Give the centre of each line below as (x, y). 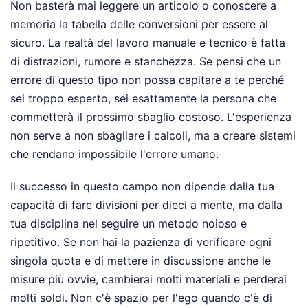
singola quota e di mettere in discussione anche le (141, 260)
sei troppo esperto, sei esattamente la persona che (143, 98)
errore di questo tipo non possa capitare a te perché (147, 79)
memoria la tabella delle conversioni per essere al (139, 24)
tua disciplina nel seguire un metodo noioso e (129, 223)
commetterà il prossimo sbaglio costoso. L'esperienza (151, 117)
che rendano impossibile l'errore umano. (114, 154)
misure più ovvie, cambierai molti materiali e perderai (148, 279)
